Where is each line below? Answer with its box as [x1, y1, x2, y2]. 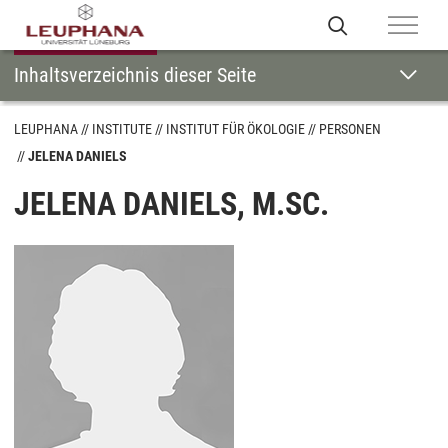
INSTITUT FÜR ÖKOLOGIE [166, 121, 305, 137]
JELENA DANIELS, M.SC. [14, 185, 329, 223]
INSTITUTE [92, 121, 152, 137]
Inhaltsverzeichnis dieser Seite [14, 63, 256, 87]
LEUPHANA [14, 121, 78, 137]
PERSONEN [319, 121, 381, 137]
